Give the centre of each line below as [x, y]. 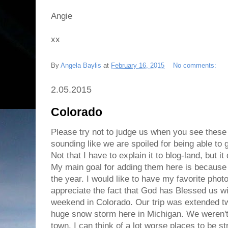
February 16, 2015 [138, 65]
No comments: [196, 65]
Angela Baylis [81, 65]
